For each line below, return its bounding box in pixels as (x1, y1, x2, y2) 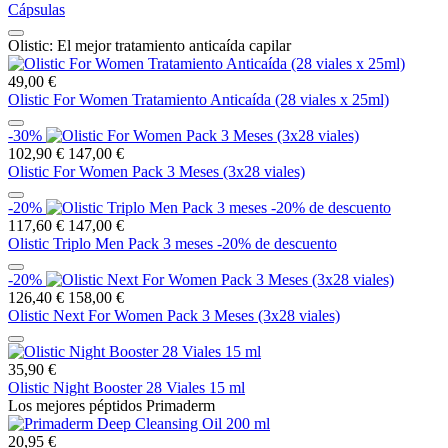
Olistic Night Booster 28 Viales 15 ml (8, 379, 245, 397)
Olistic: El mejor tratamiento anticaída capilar (8, 37, 291, 55)
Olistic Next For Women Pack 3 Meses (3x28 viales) (8, 307, 340, 325)
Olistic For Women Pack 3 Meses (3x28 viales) (8, 163, 305, 181)
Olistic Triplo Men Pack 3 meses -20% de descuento (8, 235, 337, 253)
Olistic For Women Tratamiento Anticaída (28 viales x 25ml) (8, 91, 389, 109)
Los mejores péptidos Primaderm (8, 397, 215, 415)
